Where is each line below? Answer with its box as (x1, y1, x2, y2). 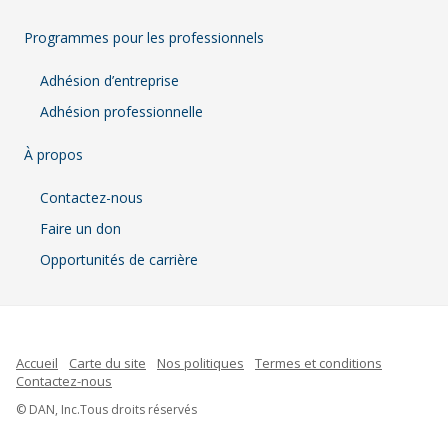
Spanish (295, 426, 355, 446)
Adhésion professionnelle (40, 102, 203, 121)
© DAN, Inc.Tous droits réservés (16, 401, 197, 418)
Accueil (16, 354, 58, 372)
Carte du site (69, 354, 146, 372)
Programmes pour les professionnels (24, 28, 264, 47)
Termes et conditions (255, 354, 382, 372)
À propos (24, 145, 83, 164)
